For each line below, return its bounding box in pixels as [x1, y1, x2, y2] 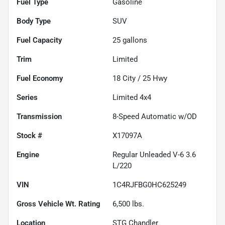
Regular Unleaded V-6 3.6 [113, 150, 196, 159]
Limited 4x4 [113, 92, 151, 102]
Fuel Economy [17, 73, 63, 83]
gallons [121, 35, 147, 45]
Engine [17, 150, 39, 159]
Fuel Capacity [17, 35, 62, 45]
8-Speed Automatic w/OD [113, 111, 197, 121]
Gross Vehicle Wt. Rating [17, 199, 100, 208]
